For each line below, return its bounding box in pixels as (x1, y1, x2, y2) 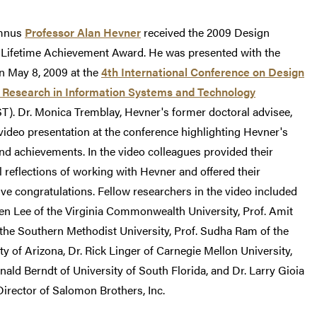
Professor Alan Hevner (25, 24, 141, 41)
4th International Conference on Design (101, 64, 304, 81)
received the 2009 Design (141, 24, 270, 41)
